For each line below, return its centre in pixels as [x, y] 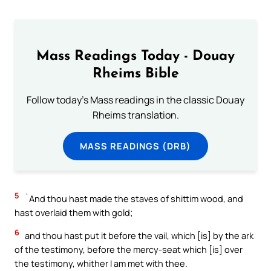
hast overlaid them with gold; [73, 213]
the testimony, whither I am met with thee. [101, 263]
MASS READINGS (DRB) [135, 145]
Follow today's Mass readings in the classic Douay [135, 100]
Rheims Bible [135, 74]
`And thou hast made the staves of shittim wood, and [133, 199]
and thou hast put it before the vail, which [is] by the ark [138, 236]
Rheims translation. [135, 115]
